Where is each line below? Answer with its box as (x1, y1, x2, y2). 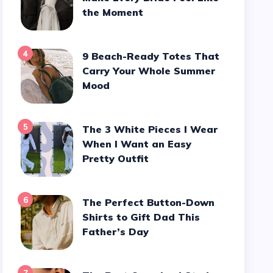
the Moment (82, 6, 144, 18)
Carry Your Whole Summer (82, 65, 216, 77)
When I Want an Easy (82, 138, 192, 150)
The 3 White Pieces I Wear (82, 123, 90, 135)
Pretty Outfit (82, 152, 149, 165)
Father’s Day (82, 225, 152, 238)
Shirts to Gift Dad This (82, 211, 200, 223)
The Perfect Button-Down (82, 196, 90, 208)
